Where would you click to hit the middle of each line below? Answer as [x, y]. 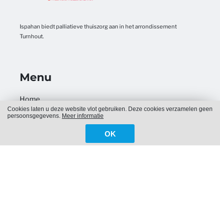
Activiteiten [38, 133]
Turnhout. [32, 36]
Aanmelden [38, 185]
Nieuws [31, 116]
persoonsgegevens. [35, 116]
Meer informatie [83, 116]
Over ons [34, 151]
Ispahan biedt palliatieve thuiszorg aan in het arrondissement [98, 26]
